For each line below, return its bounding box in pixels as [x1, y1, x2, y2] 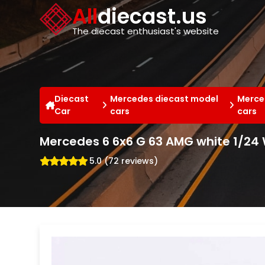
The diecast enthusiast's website [72, 25, 219, 37]
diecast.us [98, 2, 208, 31]
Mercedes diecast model [110, 92, 219, 105]
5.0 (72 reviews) [89, 154, 159, 167]
